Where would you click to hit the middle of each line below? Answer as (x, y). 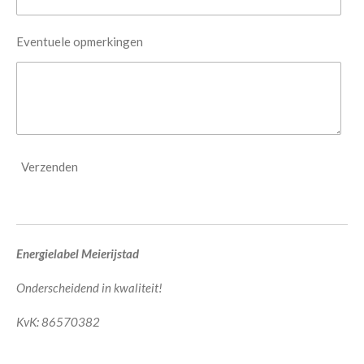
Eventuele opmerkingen (80, 41)
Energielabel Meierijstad (78, 253)
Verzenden (50, 166)
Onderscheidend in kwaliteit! (89, 288)
